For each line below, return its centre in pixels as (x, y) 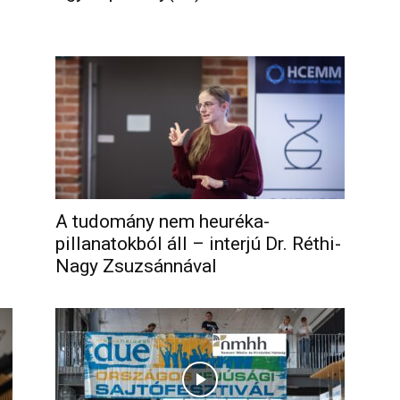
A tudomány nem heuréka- (162, 221)
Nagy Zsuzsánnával (136, 266)
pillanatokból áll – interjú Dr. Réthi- (198, 244)
